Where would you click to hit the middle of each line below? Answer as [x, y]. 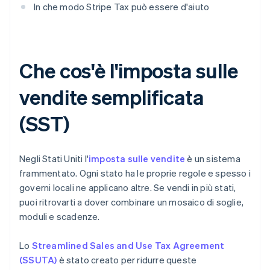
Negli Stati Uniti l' [54, 159]
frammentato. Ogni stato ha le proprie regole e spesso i [135, 173]
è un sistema [213, 159]
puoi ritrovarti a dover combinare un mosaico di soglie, [132, 202]
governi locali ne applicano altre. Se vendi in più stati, [128, 188]
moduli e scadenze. [60, 217]
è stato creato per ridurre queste [127, 260]
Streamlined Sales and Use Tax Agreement [128, 246]
